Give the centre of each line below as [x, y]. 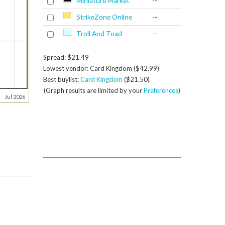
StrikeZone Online [104, 17]
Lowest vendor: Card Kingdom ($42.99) [101, 68]
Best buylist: [62, 79]
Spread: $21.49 [66, 57]
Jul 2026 [15, 97]
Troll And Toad [99, 33]
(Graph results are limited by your [94, 90]
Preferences [161, 90]
